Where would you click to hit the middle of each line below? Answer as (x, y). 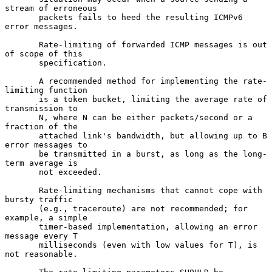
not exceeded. (22, 172)
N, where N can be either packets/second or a (22, 117)
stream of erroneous (51, 8)
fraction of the (41, 126)
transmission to (41, 108)
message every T (41, 236)
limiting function (46, 90)
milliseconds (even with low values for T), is (22, 245)
